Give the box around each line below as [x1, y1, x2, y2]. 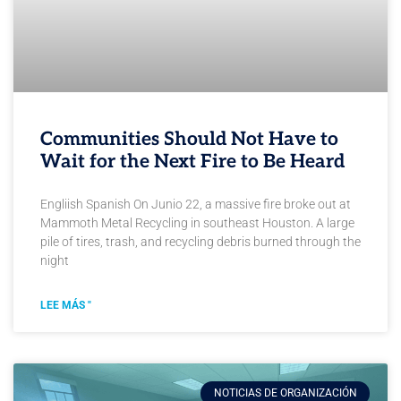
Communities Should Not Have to [40, 128, 338, 151]
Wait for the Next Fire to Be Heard [40, 150, 345, 174]
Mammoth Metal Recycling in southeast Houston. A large [40, 216, 354, 231]
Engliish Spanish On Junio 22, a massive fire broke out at [40, 197, 351, 212]
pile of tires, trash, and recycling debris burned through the [40, 235, 361, 250]
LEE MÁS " [40, 299, 91, 312]
